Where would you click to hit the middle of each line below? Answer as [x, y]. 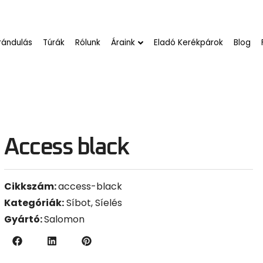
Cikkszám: [31, 182]
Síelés [109, 198]
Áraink [123, 38]
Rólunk [88, 38]
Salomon [65, 215]
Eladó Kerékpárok [189, 38]
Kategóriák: [34, 198]
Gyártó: [24, 215]
